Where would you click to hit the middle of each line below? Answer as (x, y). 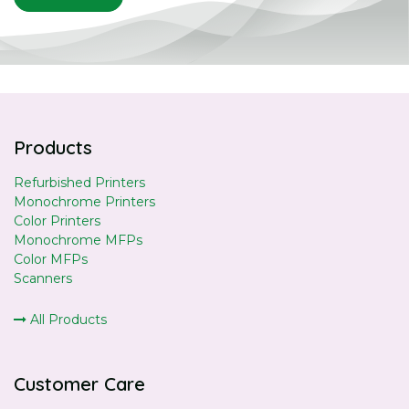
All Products (67, 320)
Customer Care (79, 384)
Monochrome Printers (84, 202)
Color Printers (57, 221)
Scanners (43, 278)
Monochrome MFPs (78, 240)
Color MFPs (51, 259)
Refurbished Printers (79, 183)
